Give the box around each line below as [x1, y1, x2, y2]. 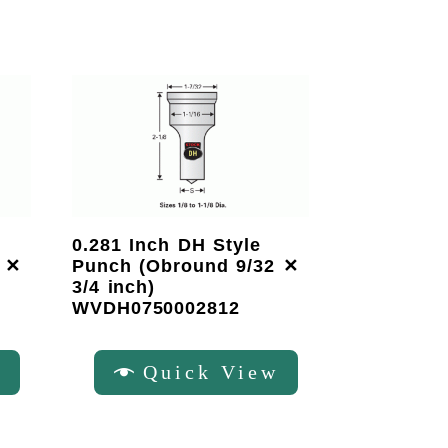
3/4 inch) [72, 277, 156, 298]
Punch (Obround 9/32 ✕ [72, 256, 299, 277]
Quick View [142, 360, 279, 383]
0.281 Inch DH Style [72, 235, 261, 256]
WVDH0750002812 [72, 298, 240, 319]
